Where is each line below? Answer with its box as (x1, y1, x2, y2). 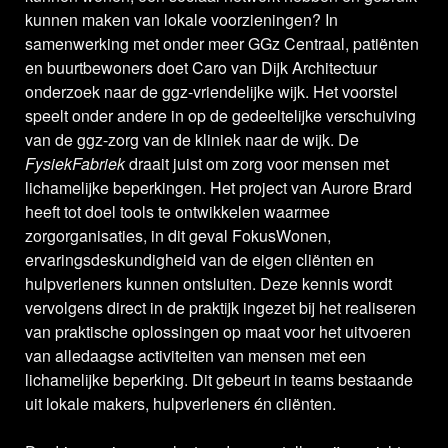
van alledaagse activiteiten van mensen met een (25, 344, 366, 368)
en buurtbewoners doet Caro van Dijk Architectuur (25, 56, 377, 80)
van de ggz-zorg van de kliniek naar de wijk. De (25, 128, 359, 152)
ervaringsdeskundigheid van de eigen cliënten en (25, 248, 374, 272)
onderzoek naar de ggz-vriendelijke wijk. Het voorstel (25, 80, 398, 104)
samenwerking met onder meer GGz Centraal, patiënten (25, 32, 419, 56)
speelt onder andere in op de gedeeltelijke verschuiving (25, 104, 416, 128)
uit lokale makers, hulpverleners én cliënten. (25, 392, 336, 416)
